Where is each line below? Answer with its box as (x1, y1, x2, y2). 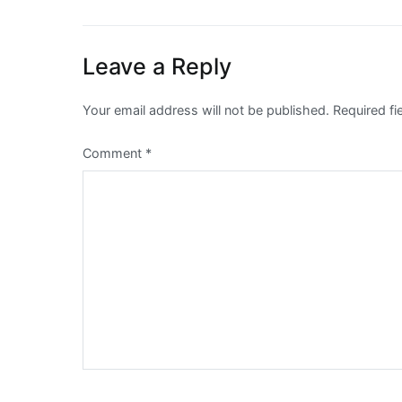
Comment (83, 145, 145, 162)
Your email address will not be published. (83, 102, 329, 118)
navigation (82, 13, 224, 48)
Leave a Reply (83, 53, 232, 81)
